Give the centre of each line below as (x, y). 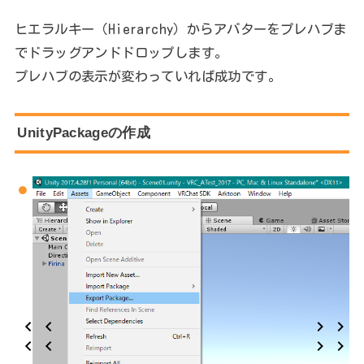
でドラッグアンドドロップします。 (121, 52)
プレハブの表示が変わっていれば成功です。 (148, 76)
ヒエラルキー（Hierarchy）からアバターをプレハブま (180, 28)
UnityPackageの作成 (84, 133)
